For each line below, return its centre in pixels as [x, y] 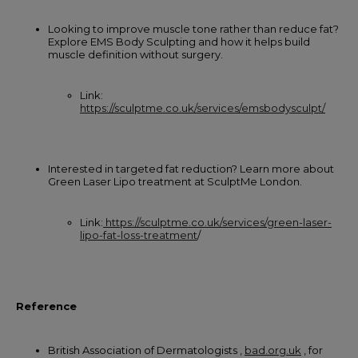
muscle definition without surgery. [135, 54]
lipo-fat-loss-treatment [139, 235]
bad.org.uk [273, 350]
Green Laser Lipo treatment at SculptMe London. [175, 181]
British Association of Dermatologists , [146, 350]
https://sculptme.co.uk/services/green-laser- [217, 222]
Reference [46, 306]
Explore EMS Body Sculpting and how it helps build [179, 41]
